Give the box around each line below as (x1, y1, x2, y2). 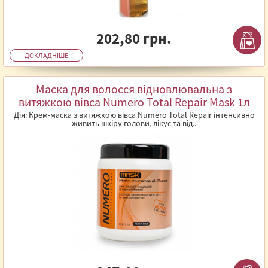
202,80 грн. (96, 29, 172, 48)
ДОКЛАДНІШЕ (25, 51, 68, 60)
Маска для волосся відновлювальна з (36, 81, 232, 96)
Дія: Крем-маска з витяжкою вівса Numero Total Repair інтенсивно (13, 109, 255, 120)
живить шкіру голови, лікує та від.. (72, 118, 196, 129)
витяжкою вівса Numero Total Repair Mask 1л (18, 95, 250, 109)
